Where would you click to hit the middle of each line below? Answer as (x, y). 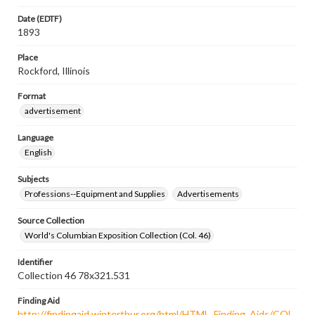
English (38, 152)
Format (32, 96)
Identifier (35, 262)
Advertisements (208, 194)
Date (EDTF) (40, 19)
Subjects (33, 179)
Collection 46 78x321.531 (74, 275)
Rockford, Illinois (54, 71)
